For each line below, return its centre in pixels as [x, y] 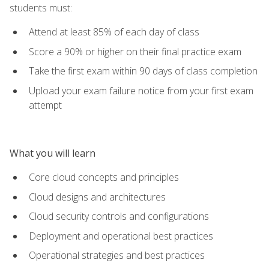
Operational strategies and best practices [117, 255]
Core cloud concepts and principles [104, 177]
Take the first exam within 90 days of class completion [143, 71]
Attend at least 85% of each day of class [114, 32]
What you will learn [53, 153]
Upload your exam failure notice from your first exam [141, 90]
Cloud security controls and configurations [119, 216]
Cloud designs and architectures [97, 197]
